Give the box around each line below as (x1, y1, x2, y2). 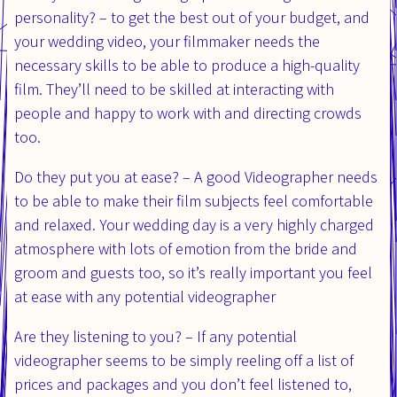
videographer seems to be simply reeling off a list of (14, 349, 354, 370)
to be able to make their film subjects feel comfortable (14, 190, 373, 211)
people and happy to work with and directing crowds (14, 102, 362, 123)
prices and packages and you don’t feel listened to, (14, 373, 352, 394)
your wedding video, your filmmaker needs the (14, 30, 320, 51)
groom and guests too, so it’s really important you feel (14, 261, 372, 283)
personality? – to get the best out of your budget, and (14, 6, 370, 27)
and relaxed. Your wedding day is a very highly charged (14, 214, 374, 235)
